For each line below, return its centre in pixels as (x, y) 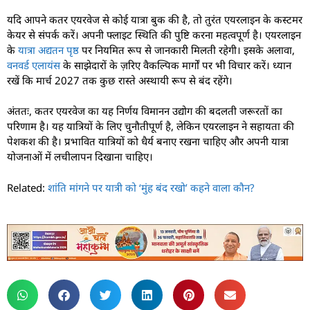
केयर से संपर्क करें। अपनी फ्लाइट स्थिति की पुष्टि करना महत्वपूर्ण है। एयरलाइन (154, 34)
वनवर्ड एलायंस (34, 65)
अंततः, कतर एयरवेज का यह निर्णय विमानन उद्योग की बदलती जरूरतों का (145, 111)
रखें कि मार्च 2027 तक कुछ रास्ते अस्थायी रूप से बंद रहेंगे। (120, 80)
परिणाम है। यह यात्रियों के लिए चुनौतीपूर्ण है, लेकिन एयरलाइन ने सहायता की (151, 126)
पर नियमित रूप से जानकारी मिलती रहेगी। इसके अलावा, (187, 49)
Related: (27, 187)
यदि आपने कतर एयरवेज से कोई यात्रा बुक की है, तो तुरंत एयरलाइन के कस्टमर (155, 19)
